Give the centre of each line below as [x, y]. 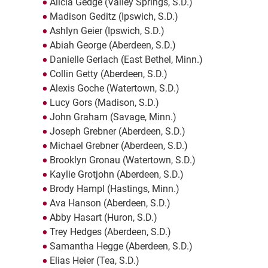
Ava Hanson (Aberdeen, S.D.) [110, 203]
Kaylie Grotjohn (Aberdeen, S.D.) [116, 175]
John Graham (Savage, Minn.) [113, 117]
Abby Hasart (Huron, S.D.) [103, 218]
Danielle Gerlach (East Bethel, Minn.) [126, 60]
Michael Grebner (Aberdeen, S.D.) [118, 146]
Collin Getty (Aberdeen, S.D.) [108, 74]
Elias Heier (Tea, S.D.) [94, 261]
